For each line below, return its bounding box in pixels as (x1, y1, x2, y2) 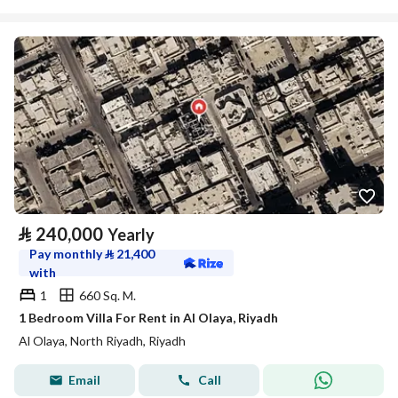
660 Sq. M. (79, 287, 136, 303)
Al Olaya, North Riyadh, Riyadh (19, 333, 186, 348)
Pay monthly (29, 246, 105, 261)
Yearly (107, 225, 155, 244)
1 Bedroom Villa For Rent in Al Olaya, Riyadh (19, 310, 278, 325)
